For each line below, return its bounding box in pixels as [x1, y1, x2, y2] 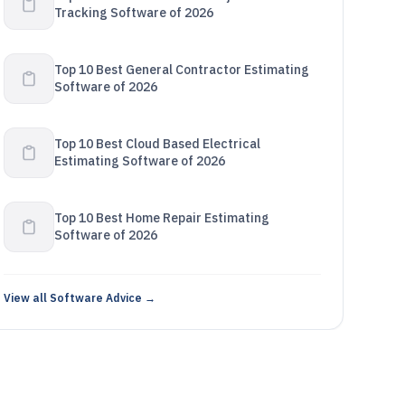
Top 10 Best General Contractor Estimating [53, 61, 309, 78]
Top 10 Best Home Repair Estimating [53, 210, 269, 226]
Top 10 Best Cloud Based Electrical [53, 136, 260, 152]
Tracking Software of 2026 [53, 5, 213, 21]
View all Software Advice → [3, 291, 155, 305]
